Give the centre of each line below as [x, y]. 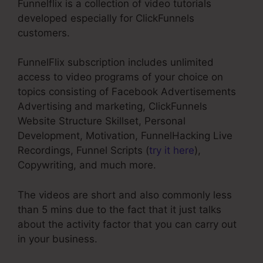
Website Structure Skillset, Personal [102, 121]
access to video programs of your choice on [120, 77]
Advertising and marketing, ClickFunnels [112, 107]
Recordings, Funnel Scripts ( [83, 151]
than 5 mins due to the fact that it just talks [119, 209]
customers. [44, 33]
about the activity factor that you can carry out [127, 224]
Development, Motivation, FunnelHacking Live [125, 136]
